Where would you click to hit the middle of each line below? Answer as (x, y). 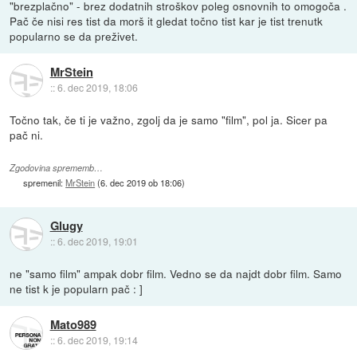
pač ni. (27, 135)
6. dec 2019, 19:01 (97, 241)
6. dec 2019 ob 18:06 (141, 183)
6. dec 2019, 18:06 (97, 88)
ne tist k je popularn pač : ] (76, 289)
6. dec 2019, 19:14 (97, 340)
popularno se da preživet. (74, 35)
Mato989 (73, 325)
